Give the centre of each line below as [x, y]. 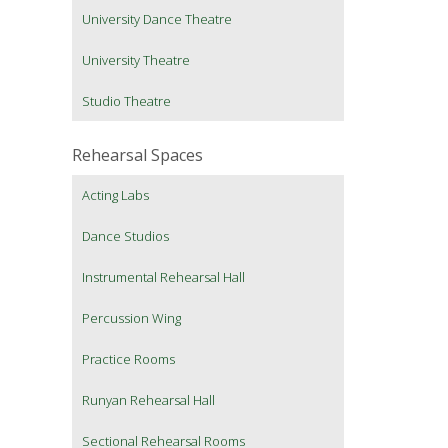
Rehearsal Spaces [137, 155]
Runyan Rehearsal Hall [148, 400]
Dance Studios [125, 236]
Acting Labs [115, 195]
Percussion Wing [131, 318]
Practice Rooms [128, 359]
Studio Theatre [126, 101]
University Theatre [136, 60]
